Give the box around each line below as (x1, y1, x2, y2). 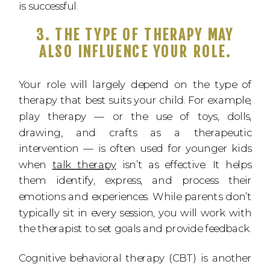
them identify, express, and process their (18, 174, 252, 187)
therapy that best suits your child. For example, (18, 93, 252, 107)
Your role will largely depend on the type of (18, 77, 252, 90)
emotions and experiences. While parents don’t (18, 189, 252, 202)
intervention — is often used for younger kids (18, 142, 252, 155)
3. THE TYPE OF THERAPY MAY (36, 26, 234, 44)
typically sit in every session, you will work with (18, 206, 252, 219)
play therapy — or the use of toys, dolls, (18, 109, 252, 122)
